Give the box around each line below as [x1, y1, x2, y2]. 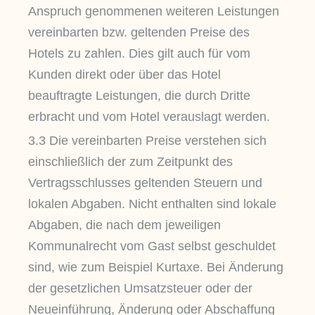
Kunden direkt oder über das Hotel [28, 67, 221, 82]
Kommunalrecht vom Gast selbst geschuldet [28, 239, 276, 254]
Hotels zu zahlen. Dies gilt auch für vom [28, 46, 250, 60]
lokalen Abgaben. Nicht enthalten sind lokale [28, 197, 276, 212]
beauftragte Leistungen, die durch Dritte [28, 88, 250, 103]
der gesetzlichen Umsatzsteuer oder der [28, 281, 252, 296]
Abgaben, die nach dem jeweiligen [28, 218, 221, 233]
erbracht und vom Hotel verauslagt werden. [28, 109, 270, 124]
